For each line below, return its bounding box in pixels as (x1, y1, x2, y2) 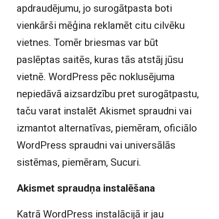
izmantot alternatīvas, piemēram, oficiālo (16, 122, 197, 134)
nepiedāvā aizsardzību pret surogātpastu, (16, 88, 199, 100)
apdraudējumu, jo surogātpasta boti (16, 2, 172, 15)
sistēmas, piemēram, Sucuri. (16, 156, 141, 169)
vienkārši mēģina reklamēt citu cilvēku (16, 20, 185, 32)
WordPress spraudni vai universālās (16, 139, 175, 152)
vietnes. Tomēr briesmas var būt (16, 37, 158, 49)
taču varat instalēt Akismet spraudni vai (16, 105, 192, 117)
